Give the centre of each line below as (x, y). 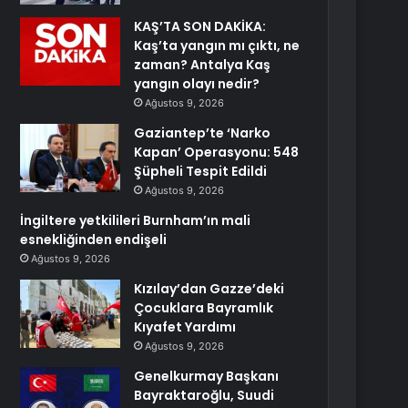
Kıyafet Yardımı (185, 327)
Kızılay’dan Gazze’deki (209, 289)
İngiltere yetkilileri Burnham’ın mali (136, 220)
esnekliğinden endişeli (94, 240)
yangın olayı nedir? (197, 84)
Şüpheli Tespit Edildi (201, 171)
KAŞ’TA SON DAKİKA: (200, 26)
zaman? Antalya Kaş (203, 65)
